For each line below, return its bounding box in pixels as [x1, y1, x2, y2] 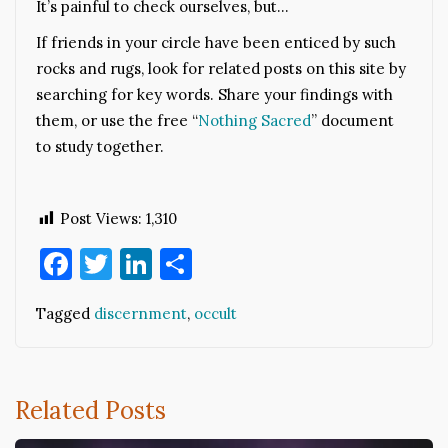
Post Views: [60, 209, 142, 229]
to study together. [36, 137, 164, 157]
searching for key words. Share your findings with [36, 85, 393, 105]
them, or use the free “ [36, 111, 198, 131]
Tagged [36, 304, 94, 324]
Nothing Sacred [198, 111, 311, 131]
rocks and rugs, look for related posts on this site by [36, 59, 406, 79]
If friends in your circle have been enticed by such [36, 33, 396, 53]
